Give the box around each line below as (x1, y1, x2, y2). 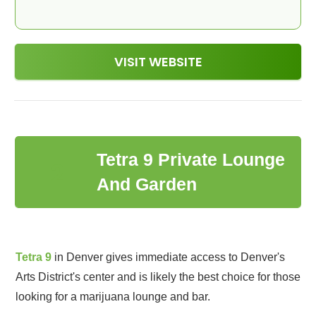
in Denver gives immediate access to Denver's (51, 251, 285, 263)
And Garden (96, 174, 197, 194)
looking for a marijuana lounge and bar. (16, 291, 210, 303)
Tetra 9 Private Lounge (96, 150, 285, 169)
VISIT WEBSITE (114, 53, 202, 71)
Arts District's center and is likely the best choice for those (16, 271, 300, 283)
